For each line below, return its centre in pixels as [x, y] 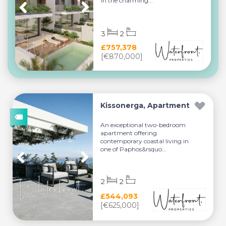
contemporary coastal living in [145, 141]
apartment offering [129, 133]
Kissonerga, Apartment [145, 105]
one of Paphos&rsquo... [134, 149]
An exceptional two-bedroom [143, 125]
